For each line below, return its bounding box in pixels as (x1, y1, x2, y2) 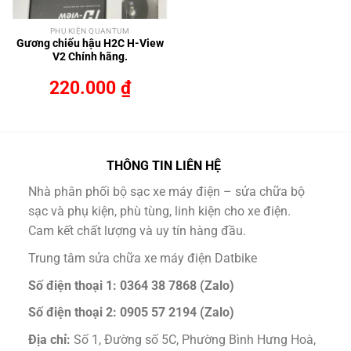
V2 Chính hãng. (52, 50, 128, 63)
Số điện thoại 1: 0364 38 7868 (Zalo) (27, 277, 234, 293)
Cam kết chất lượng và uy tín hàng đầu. (27, 223, 246, 239)
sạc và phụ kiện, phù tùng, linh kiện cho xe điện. (27, 204, 291, 219)
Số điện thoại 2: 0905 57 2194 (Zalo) (27, 305, 234, 320)
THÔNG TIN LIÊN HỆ (107, 158, 221, 174)
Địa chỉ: (27, 331, 74, 347)
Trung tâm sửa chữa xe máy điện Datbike (27, 250, 257, 266)
